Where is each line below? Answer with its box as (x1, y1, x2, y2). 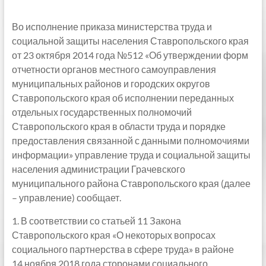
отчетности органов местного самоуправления (11, 64, 216, 75)
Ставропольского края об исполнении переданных (11, 92, 234, 103)
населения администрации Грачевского (11, 163, 185, 175)
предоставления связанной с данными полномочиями (11, 135, 249, 146)
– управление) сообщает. (11, 192, 121, 203)
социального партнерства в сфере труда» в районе (11, 243, 250, 255)
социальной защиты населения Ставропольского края (11, 35, 249, 46)
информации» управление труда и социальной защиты (11, 149, 251, 160)
